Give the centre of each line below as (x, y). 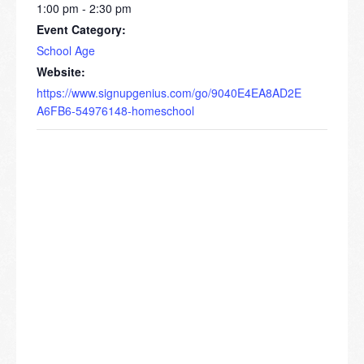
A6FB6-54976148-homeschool (115, 111)
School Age (66, 51)
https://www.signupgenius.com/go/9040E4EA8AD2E (169, 93)
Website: (61, 72)
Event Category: (81, 30)
